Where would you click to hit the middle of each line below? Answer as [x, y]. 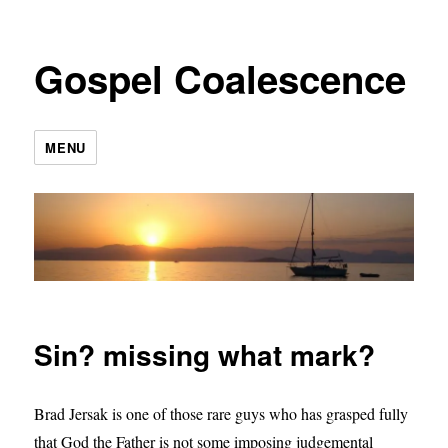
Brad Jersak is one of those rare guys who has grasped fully [221, 414]
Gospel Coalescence [220, 78]
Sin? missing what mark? [205, 355]
